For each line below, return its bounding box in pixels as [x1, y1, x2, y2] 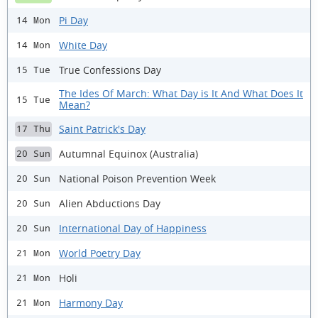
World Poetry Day [59, 246, 141, 260]
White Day [59, 38, 107, 52]
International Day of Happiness [59, 221, 207, 235]
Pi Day [59, 13, 88, 27]
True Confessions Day [59, 62, 161, 77]
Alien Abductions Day [59, 196, 160, 210]
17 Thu [16, 124, 50, 135]
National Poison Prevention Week [59, 171, 216, 185]
